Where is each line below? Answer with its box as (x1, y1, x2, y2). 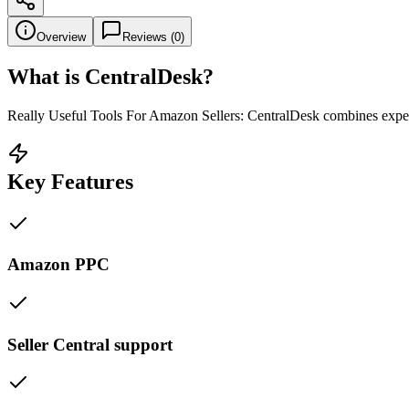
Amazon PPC (7, 255, 110, 275)
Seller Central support (7, 334, 173, 354)
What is (7, 64, 85, 89)
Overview (37, 29, 86, 44)
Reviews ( (122, 29, 174, 44)
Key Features (7, 169, 133, 194)
